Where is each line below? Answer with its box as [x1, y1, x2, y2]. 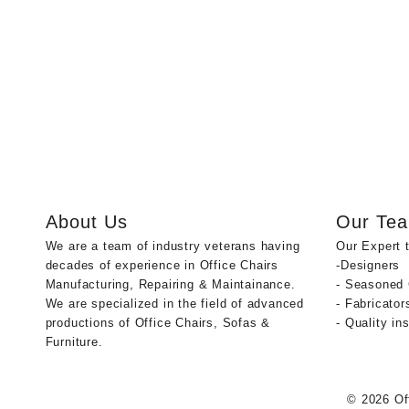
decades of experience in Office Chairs [45, 257, 278, 272]
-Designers [336, 257, 401, 272]
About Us [45, 211, 128, 232]
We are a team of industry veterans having [45, 238, 300, 253]
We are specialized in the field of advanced [45, 296, 304, 310]
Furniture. [45, 334, 103, 349]
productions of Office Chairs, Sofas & [45, 315, 271, 330]
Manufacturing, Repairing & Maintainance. [45, 277, 296, 291]
